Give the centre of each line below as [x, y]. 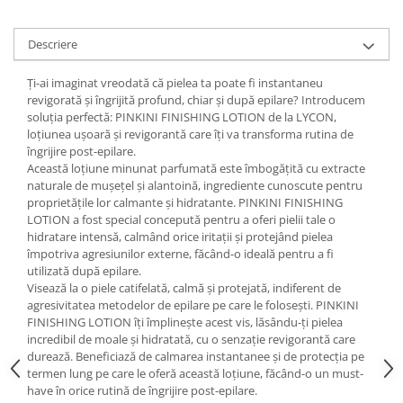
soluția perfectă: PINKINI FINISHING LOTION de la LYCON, [182, 116]
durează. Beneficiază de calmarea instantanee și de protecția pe [196, 356]
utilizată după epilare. [84, 270]
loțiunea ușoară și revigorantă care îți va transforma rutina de [190, 134]
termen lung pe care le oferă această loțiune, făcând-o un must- [195, 373]
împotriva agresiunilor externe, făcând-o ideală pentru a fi [180, 253]
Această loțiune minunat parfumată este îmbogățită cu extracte [196, 168]
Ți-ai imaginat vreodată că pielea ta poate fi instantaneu [175, 82]
